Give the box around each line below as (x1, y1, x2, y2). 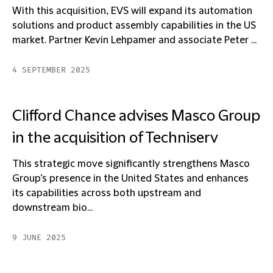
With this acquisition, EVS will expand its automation (12, 5, 252, 16)
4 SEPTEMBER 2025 (12, 65, 90, 75)
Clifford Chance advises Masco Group (12, 108, 260, 125)
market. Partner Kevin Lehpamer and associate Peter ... (12, 35, 257, 46)
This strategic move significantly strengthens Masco (12, 158, 250, 169)
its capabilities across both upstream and (12, 188, 201, 199)
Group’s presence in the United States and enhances (12, 173, 249, 184)
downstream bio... (12, 202, 93, 213)
